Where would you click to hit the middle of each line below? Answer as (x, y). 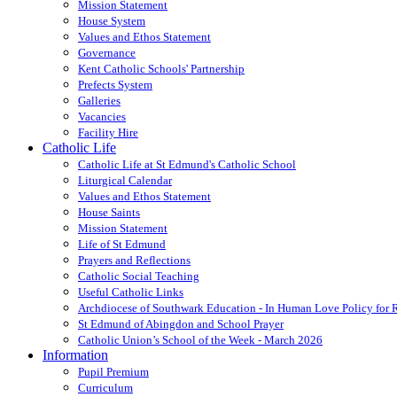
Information (75, 354)
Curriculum (105, 387)
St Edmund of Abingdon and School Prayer (181, 323)
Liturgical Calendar (125, 180)
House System (112, 20)
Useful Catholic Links (131, 292)
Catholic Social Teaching (139, 276)
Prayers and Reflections (134, 260)
